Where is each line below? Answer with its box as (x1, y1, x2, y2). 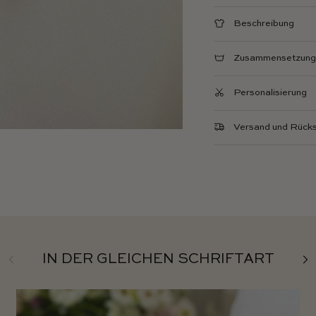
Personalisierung (233, 88, 308, 98)
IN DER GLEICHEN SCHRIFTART (42, 253, 274, 267)
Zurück (3, 251, 33, 261)
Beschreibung (233, 19, 295, 29)
